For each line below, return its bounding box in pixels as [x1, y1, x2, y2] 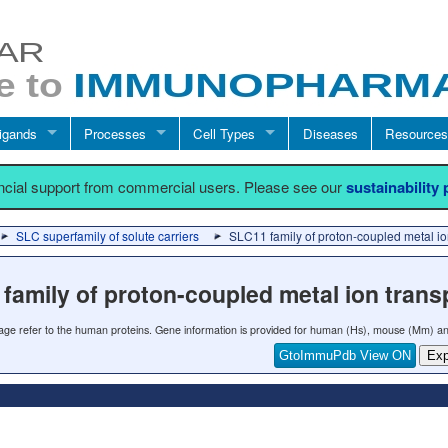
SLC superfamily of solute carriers [16, 227, 199, 244]
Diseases [302, 123, 358, 143]
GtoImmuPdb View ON [279, 347, 412, 363]
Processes [84, 123, 147, 143]
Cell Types [193, 123, 256, 143]
